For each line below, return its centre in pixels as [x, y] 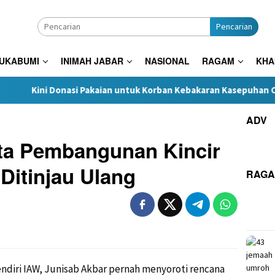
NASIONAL [167, 61]
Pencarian [234, 26]
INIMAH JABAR [92, 61]
